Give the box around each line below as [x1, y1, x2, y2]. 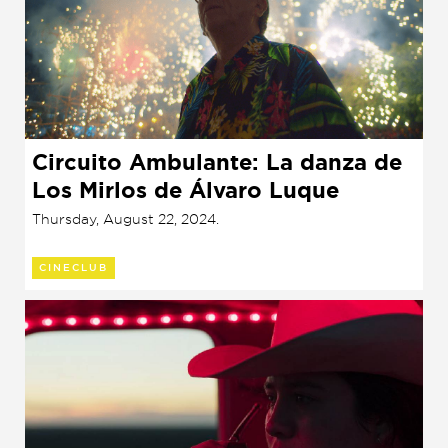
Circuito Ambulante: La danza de [32, 147, 402, 177]
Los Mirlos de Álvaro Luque [32, 175, 339, 205]
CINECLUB [39, 261, 108, 274]
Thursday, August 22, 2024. [32, 209, 219, 227]
